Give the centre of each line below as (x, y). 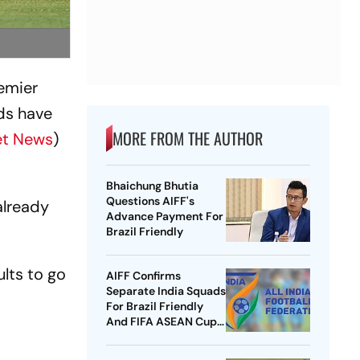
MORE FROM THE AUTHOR (187, 139)
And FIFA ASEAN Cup (161, 322)
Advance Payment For (164, 217)
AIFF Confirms (143, 276)
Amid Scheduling (151, 337)
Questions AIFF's (150, 201)
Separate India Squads (166, 291)
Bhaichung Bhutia (152, 186)
